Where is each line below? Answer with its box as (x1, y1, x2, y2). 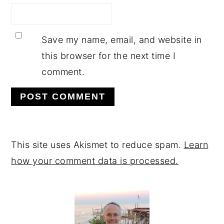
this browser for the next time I (41, 50, 176, 61)
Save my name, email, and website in (41, 34, 202, 45)
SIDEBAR (10, 193, 84, 211)
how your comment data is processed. (11, 155, 178, 166)
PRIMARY (10, 176, 88, 194)
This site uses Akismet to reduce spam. (11, 139, 184, 150)
